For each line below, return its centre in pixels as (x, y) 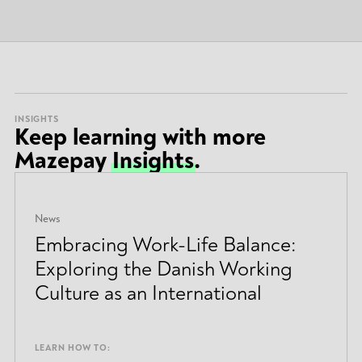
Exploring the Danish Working (163, 269)
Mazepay (63, 160)
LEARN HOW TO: (72, 348)
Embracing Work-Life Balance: (165, 244)
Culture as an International (148, 293)
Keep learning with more (140, 137)
